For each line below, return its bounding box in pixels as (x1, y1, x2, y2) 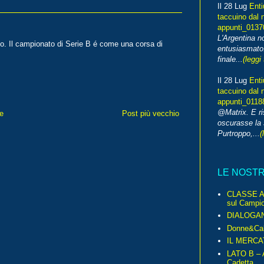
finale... (217, 55, 243, 64)
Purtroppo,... (217, 129, 260, 138)
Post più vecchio (122, 108, 179, 118)
